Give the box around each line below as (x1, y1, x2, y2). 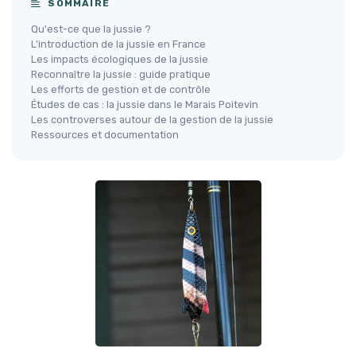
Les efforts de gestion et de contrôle (31, 83, 211, 95)
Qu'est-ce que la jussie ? (31, 22, 151, 35)
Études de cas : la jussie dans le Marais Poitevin (31, 98, 258, 110)
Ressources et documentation (31, 128, 179, 141)
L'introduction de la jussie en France (31, 37, 206, 50)
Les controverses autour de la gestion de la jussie (31, 113, 273, 126)
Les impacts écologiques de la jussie (31, 52, 208, 65)
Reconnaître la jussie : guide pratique (31, 68, 211, 80)
